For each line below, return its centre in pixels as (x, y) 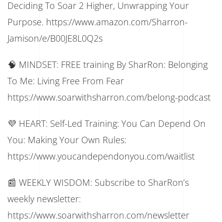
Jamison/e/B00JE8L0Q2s (55, 38)
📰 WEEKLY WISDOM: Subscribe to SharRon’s (98, 182)
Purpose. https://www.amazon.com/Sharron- (98, 22)
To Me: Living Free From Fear (66, 81)
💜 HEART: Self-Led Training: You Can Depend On (107, 123)
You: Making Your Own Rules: (67, 139)
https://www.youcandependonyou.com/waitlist (101, 156)
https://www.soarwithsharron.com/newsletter (98, 215)
